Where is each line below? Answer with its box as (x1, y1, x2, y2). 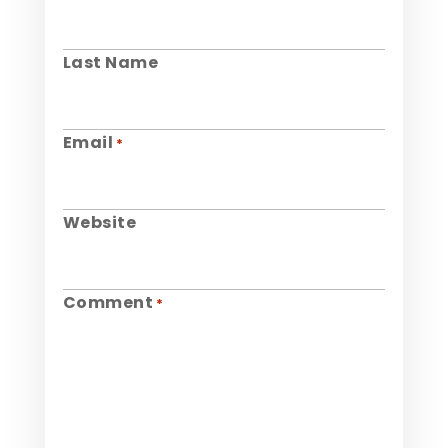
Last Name (62, 51, 159, 75)
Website (62, 211, 137, 235)
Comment (62, 291, 154, 315)
